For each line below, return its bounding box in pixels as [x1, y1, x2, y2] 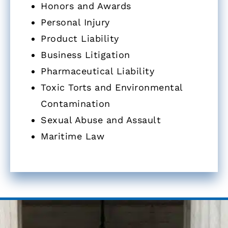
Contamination [41, 98, 110, 109]
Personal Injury [41, 16, 110, 27]
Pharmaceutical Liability [41, 65, 154, 76]
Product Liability [41, 33, 119, 44]
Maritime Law [41, 130, 104, 141]
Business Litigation [41, 49, 130, 60]
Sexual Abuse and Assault [41, 114, 161, 125]
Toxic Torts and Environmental [41, 81, 183, 93]
